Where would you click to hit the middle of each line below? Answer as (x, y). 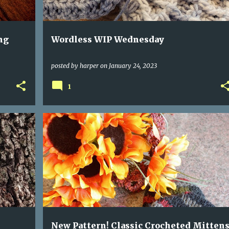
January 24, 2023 (133, 66)
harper (89, 66)
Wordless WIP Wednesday (107, 39)
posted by (65, 66)
